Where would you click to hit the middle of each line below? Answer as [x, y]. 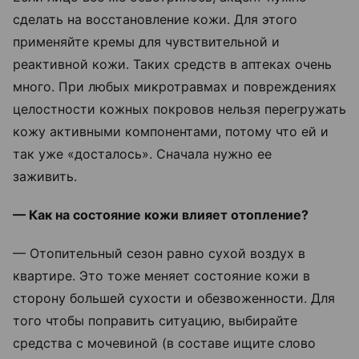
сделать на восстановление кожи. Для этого [155, 20]
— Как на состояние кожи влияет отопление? [162, 215]
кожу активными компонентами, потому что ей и [171, 132]
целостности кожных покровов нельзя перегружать [179, 109]
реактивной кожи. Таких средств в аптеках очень [172, 65]
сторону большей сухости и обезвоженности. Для [174, 298]
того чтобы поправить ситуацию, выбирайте [155, 321]
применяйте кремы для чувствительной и [146, 42]
